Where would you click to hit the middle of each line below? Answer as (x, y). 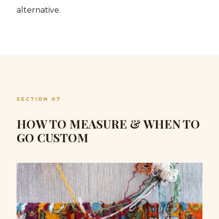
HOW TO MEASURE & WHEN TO (108, 123)
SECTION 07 (39, 99)
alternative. (39, 10)
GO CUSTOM (53, 137)
